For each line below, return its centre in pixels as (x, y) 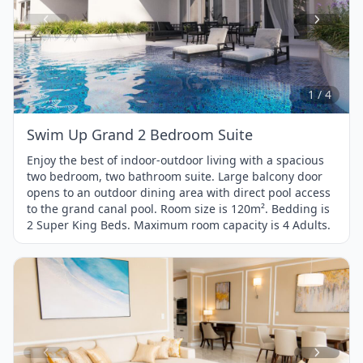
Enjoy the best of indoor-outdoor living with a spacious (175, 160)
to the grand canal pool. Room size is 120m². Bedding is (178, 209)
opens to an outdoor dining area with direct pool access (179, 193)
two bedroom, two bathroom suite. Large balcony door (175, 177)
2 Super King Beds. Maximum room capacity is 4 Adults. (179, 225)
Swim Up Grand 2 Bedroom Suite (140, 135)
